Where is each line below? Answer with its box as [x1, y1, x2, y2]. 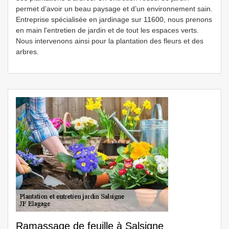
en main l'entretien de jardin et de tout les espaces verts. [16, 26, 199, 34]
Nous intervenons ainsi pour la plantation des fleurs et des [16, 37, 203, 45]
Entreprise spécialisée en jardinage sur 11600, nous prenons [16, 15, 212, 24]
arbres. [16, 48, 39, 56]
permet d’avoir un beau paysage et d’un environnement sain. [16, 5, 213, 13]
